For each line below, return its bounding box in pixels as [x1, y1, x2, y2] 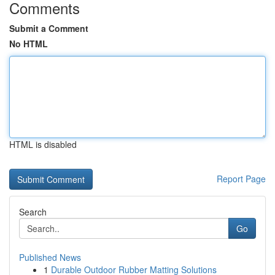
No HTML [9, 37, 48, 50]
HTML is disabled [9, 138, 77, 150]
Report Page [217, 172, 266, 185]
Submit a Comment [9, 22, 88, 34]
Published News [19, 251, 81, 263]
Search [19, 206, 47, 218]
